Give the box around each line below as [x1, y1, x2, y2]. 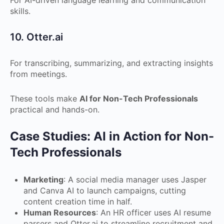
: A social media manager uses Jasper [63, 174, 206, 184]
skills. [10, 6, 30, 16]
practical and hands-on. [10, 104, 99, 114]
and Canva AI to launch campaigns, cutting [23, 185, 186, 195]
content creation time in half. [23, 196, 132, 206]
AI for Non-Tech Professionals [79, 93, 198, 103]
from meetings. [10, 69, 67, 79]
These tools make [10, 93, 79, 103]
